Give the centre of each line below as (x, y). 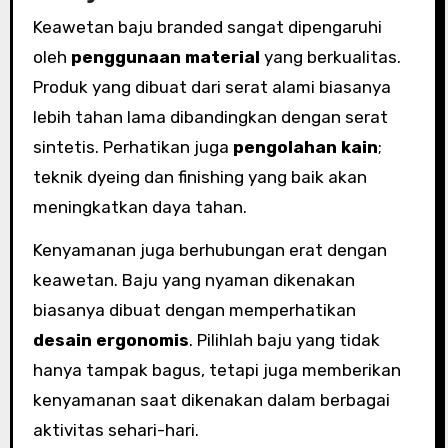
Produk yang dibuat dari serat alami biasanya (211, 87)
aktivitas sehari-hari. (115, 430)
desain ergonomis (110, 340)
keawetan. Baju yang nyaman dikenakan (193, 280)
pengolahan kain (305, 147)
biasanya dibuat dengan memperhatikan (194, 310)
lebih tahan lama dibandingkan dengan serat (210, 117)
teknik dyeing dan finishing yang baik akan (199, 177)
